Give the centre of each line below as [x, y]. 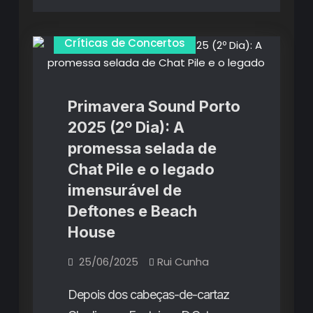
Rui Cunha [183, 262]
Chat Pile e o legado [141, 169]
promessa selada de [142, 148]
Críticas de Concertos [124, 43]
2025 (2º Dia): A [126, 128]
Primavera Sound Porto [154, 107]
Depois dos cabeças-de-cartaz [148, 295]
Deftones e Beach [132, 211]
